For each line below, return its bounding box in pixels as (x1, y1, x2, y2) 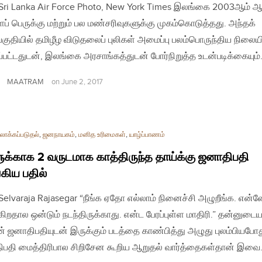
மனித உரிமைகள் (78, 130, 126, 139)
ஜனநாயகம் (43, 130, 75, 139)
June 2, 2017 (61, 77, 103, 87)
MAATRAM (7, 77, 44, 87)
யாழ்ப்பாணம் (129, 130, 165, 139)
